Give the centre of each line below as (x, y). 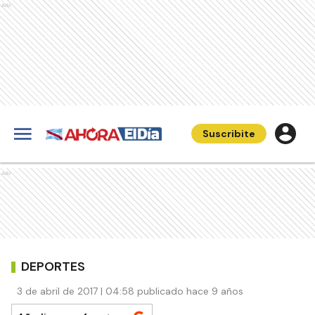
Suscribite (229, 134)
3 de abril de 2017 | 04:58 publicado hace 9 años (130, 291)
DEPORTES (53, 266)
